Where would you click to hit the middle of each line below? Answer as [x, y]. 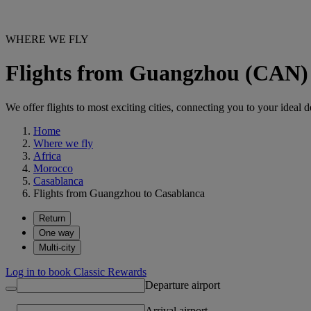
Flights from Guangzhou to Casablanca [119, 193]
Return [52, 218]
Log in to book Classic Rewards [76, 271]
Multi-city [57, 247]
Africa [47, 155]
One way [57, 233]
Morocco [53, 168]
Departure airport [183, 285]
